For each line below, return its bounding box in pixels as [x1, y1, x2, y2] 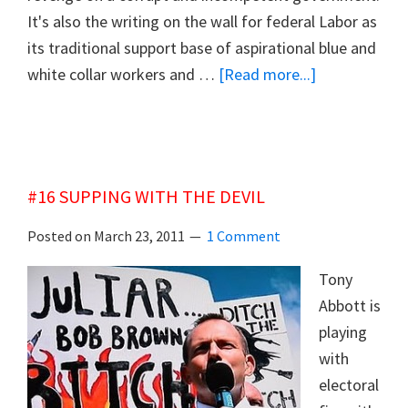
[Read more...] [219, 63, 316, 85]
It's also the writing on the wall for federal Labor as [27, 10, 377, 32]
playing [319, 321, 367, 342]
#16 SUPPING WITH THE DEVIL [27, 184, 265, 208]
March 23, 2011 [94, 226, 185, 245]
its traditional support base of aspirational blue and [27, 36, 376, 58]
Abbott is [319, 294, 381, 316]
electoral [319, 373, 379, 395]
